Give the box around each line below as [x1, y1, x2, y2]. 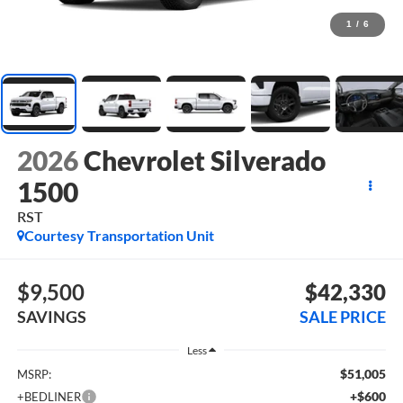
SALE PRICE [300, 306, 387, 327]
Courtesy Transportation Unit [23, 227, 214, 245]
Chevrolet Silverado [83, 144, 326, 177]
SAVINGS [16, 306, 86, 327]
